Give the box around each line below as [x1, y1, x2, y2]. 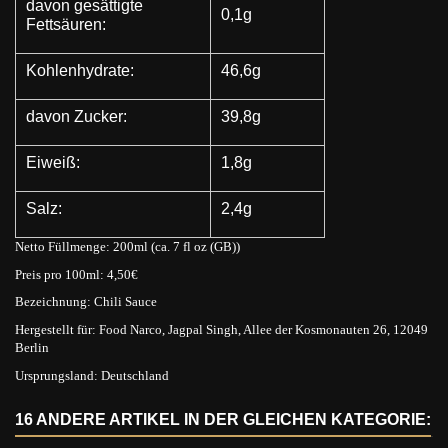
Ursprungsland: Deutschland [15, 367, 169, 383]
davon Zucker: [26, 107, 127, 125]
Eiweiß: [26, 153, 80, 171]
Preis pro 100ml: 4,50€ [15, 266, 138, 282]
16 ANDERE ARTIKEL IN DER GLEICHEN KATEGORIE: [15, 410, 431, 428]
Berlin [15, 340, 49, 356]
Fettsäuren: [26, 15, 106, 33]
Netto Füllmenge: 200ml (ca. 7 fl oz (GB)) [15, 238, 240, 254]
